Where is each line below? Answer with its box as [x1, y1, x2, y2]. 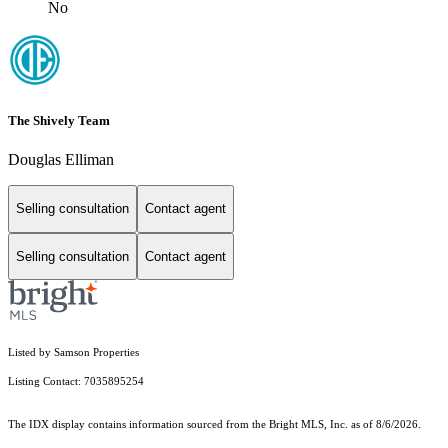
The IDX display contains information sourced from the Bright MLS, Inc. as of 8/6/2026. [8, 419, 421, 431]
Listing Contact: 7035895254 [8, 376, 147, 388]
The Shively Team [8, 112, 110, 128]
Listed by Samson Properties [8, 347, 139, 359]
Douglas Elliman [8, 151, 114, 168]
